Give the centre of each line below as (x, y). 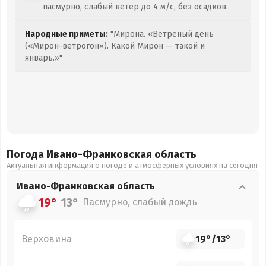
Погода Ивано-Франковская (80, 154)
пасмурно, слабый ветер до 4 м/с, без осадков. (135, 7)
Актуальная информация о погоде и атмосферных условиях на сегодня (132, 165)
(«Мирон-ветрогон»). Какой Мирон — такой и (115, 46)
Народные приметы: (66, 34)
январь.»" (44, 58)
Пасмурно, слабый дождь (140, 202)
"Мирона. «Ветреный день (161, 34)
